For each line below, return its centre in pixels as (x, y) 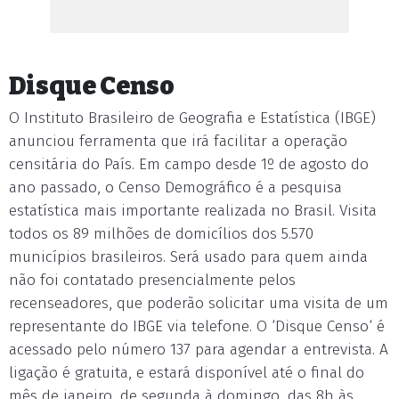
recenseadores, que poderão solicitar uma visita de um (199, 303)
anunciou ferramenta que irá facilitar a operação (178, 141)
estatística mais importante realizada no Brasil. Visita (193, 211)
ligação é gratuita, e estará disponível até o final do (187, 373)
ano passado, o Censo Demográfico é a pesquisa (175, 187)
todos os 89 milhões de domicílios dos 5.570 (161, 234)
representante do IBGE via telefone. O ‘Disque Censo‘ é (197, 326)
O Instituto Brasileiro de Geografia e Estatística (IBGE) (192, 118)
